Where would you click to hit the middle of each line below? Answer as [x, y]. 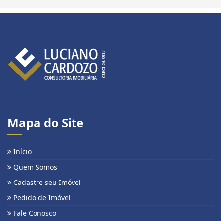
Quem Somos [34, 167]
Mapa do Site [45, 122]
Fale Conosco [34, 213]
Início [21, 151]
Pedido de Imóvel [41, 197]
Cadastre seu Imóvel [46, 182]
